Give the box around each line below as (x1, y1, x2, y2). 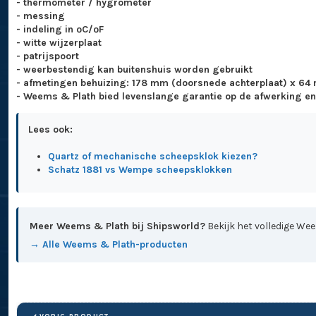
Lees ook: (28, 123, 73, 135)
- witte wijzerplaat (16, 36, 102, 49)
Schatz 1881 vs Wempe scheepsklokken (47, 164, 232, 176)
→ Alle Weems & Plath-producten (30, 238, 188, 250)
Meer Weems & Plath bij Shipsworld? (30, 219, 206, 232)
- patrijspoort (16, 49, 79, 62)
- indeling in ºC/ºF (16, 23, 104, 35)
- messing (16, 9, 65, 22)
